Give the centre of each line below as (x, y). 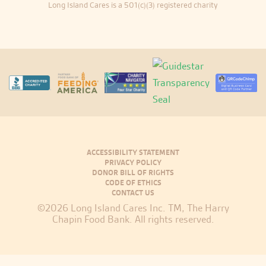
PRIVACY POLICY (133, 163)
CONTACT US (133, 193)
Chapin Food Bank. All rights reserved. (133, 219)
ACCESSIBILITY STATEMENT (133, 153)
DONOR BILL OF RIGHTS (133, 173)
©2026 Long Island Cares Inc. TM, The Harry (133, 208)
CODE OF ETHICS (133, 183)
